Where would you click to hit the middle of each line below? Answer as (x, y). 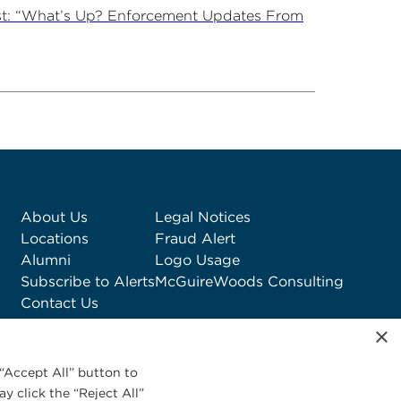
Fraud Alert (195, 239)
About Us (54, 217)
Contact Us (60, 303)
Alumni (46, 260)
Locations (55, 239)
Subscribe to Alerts (88, 282)
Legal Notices (203, 217)
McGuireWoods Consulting (249, 282)
